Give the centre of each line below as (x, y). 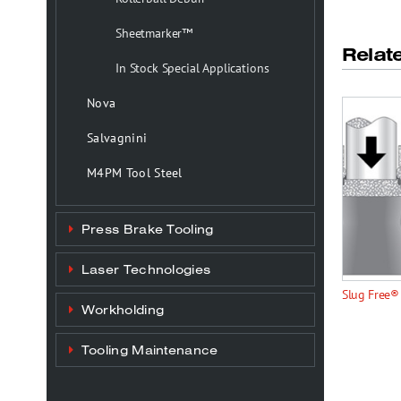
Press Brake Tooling (145, 230)
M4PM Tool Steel (135, 173)
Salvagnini (117, 138)
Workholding (121, 310)
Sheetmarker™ (154, 34)
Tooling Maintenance (148, 350)
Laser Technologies (144, 270)
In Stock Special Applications (192, 68)
